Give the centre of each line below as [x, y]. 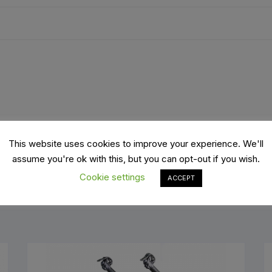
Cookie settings [112, 177]
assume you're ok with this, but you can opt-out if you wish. [136, 158]
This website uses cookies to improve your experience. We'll [136, 144]
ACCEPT [181, 178]
